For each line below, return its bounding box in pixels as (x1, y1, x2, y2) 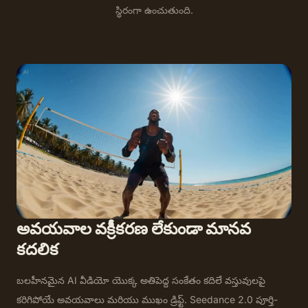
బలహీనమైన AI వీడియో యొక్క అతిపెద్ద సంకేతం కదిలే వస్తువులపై (16, 274, 265, 286)
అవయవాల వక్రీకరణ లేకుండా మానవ (16, 218, 251, 239)
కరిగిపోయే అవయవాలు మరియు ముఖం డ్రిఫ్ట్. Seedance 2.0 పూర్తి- (16, 293, 278, 305)
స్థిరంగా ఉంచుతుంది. (115, 3, 193, 16)
